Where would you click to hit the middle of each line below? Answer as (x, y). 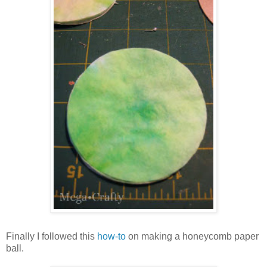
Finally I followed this (52, 236)
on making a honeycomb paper (192, 236)
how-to (111, 236)
